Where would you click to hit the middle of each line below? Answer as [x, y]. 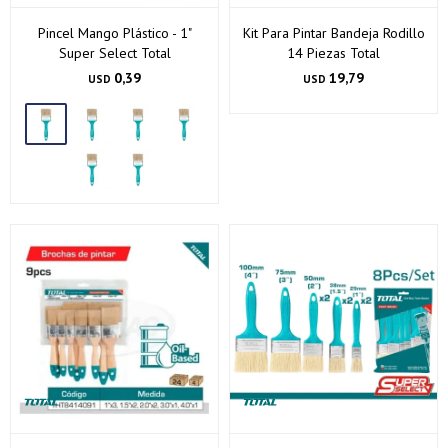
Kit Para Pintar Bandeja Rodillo [333, 33]
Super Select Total [114, 53]
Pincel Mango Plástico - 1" [114, 33]
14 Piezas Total [333, 53]
